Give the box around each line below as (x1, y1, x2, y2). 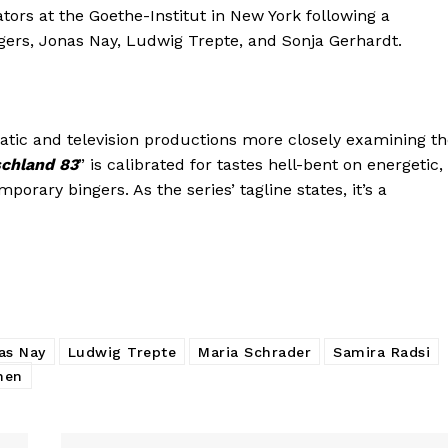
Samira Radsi (333, 343, 430, 360)
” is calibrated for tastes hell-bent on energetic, (78, 154, 443, 174)
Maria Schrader (198, 343, 311, 360)
